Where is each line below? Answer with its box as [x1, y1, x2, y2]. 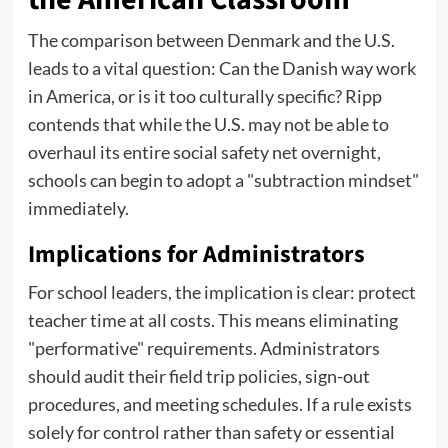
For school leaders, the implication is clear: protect [27, 281, 416, 304]
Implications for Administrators [27, 237, 365, 273]
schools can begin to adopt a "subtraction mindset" [27, 169, 419, 192]
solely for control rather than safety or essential [27, 421, 395, 444]
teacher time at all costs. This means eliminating [27, 309, 398, 332]
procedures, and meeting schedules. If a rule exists [27, 393, 412, 416]
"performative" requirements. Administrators [27, 337, 380, 360]
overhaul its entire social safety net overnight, [27, 141, 381, 164]
